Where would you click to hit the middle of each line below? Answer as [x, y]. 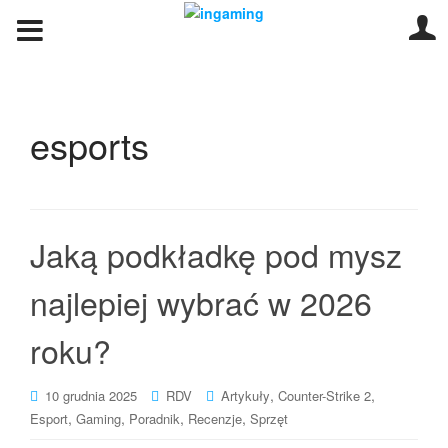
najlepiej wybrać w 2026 [201, 302]
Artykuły [245, 395]
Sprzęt [269, 418]
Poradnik [154, 418]
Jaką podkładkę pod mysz [216, 254]
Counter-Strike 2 [324, 395]
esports [89, 144]
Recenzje [215, 418]
